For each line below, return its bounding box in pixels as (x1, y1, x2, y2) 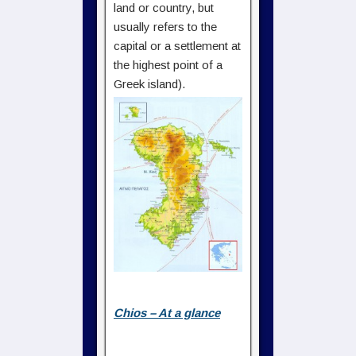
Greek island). (114, 77, 185, 91)
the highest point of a (114, 58, 222, 72)
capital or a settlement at (114, 39, 241, 52)
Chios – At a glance (114, 305, 220, 319)
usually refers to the (114, 20, 217, 33)
